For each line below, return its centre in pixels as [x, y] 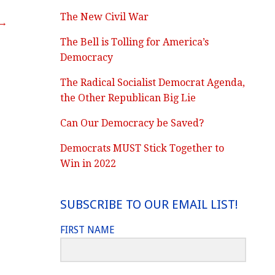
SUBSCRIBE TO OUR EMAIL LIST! [149, 204]
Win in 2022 [88, 164]
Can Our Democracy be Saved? [132, 123]
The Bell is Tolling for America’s [135, 42]
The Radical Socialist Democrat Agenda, [153, 83]
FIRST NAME [88, 230]
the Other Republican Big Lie [128, 98]
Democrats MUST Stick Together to [142, 148]
